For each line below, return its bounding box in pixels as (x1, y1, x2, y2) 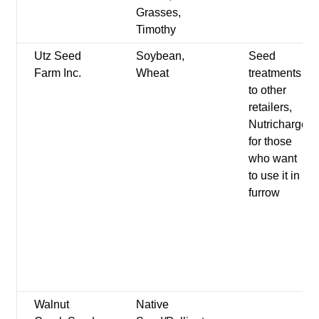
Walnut (34, 298, 70, 310)
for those (249, 135, 293, 147)
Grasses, (136, 6, 182, 19)
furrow (249, 186, 281, 199)
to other (249, 83, 287, 96)
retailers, (249, 100, 293, 113)
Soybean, (136, 49, 185, 62)
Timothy (136, 23, 177, 36)
